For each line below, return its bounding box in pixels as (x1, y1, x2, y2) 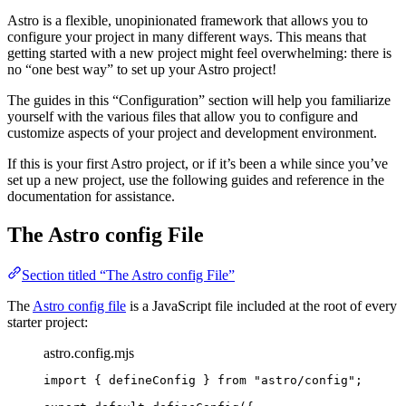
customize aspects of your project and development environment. (7, 125, 377, 141)
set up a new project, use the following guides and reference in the (7, 172, 384, 188)
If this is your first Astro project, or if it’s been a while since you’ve (7, 156, 388, 172)
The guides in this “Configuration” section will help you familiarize (7, 92, 391, 109)
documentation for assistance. (7, 188, 175, 205)
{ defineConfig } (87, 373, 217, 388)
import (43, 373, 87, 388)
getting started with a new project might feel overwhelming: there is (7, 45, 391, 62)
